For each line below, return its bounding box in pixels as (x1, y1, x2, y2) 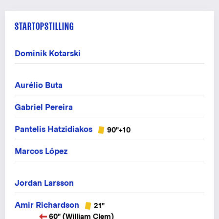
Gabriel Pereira (15, 102, 73, 112)
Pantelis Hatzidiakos (15, 124, 92, 134)
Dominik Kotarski (15, 48, 81, 58)
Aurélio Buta (15, 80, 63, 90)
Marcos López (15, 146, 67, 156)
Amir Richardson (15, 200, 79, 210)
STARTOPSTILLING (15, 20, 74, 32)
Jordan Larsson (15, 178, 74, 188)
